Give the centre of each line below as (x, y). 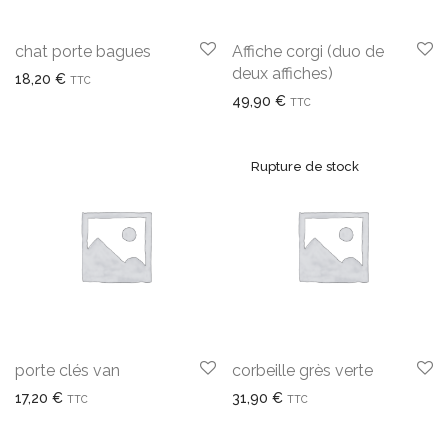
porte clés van (67, 370)
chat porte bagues (83, 51)
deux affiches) (282, 73)
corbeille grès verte (302, 370)
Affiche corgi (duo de (308, 51)
